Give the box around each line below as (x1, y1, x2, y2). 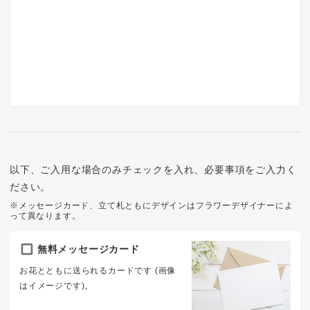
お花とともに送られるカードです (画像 (19, 265, 176, 275)
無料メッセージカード (34, 243, 140, 255)
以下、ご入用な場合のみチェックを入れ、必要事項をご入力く (10, 163, 297, 175)
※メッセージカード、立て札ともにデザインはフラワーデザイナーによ (10, 200, 293, 210)
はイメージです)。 (19, 280, 94, 291)
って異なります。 (10, 210, 81, 221)
